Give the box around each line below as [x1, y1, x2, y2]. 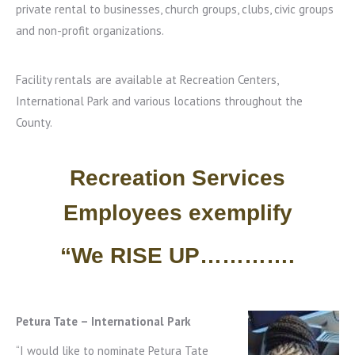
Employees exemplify [63, 200, 292, 225]
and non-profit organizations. [16, 23, 164, 38]
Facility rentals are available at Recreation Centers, [16, 72, 278, 87]
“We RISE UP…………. [60, 243, 295, 268]
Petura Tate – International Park [16, 314, 191, 329]
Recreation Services [70, 166, 285, 190]
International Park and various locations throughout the [16, 94, 303, 109]
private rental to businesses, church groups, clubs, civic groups [16, 2, 334, 17]
